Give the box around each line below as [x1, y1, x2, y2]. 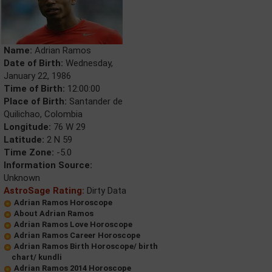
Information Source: [4, 160, 92, 171]
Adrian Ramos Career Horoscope [14, 231, 140, 240]
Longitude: [4, 121, 51, 132]
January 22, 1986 [4, 70, 71, 81]
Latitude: [4, 134, 44, 145]
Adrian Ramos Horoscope [14, 198, 112, 207]
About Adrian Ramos [14, 209, 93, 218]
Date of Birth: [4, 58, 63, 69]
